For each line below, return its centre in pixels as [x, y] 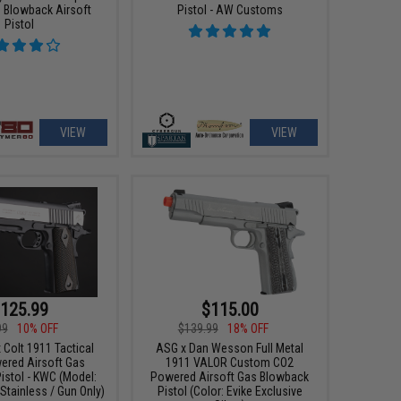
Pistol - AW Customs [230, 9]
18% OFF [247, 329]
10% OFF [37, 329]
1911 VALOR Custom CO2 [230, 363]
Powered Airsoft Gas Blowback [230, 377]
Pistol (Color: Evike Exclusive [230, 392]
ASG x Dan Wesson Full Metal [230, 349]
